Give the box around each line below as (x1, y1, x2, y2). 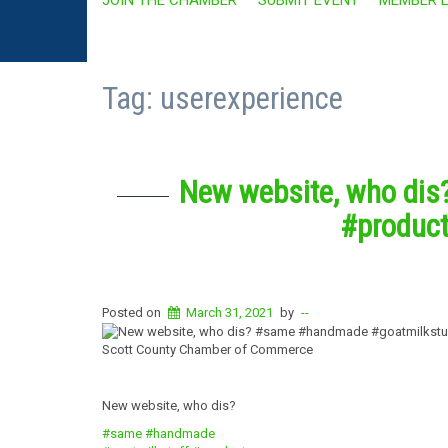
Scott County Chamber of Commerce (102, 341, 313, 357)
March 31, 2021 (186, 305, 274, 321)
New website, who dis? (102, 397, 236, 413)
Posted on (102, 305, 164, 321)
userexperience (160, 80, 343, 118)
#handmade (145, 425, 215, 441)
